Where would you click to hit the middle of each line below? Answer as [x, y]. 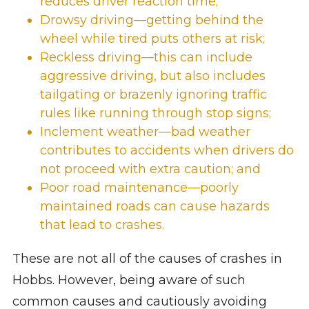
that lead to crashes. [102, 225]
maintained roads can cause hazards [154, 207]
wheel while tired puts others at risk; [152, 39]
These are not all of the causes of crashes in [147, 259]
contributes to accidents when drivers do [167, 151]
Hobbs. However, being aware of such [129, 280]
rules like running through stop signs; [155, 113]
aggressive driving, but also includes [152, 76]
